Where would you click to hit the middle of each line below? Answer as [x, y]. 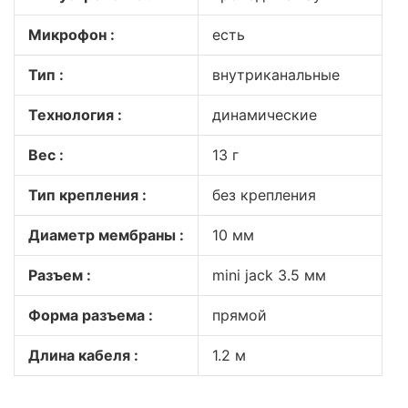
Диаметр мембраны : [106, 235]
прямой [240, 315]
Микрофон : [71, 35]
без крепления [264, 195]
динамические [265, 115]
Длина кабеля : [83, 355]
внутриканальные [276, 75]
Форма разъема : [91, 315]
